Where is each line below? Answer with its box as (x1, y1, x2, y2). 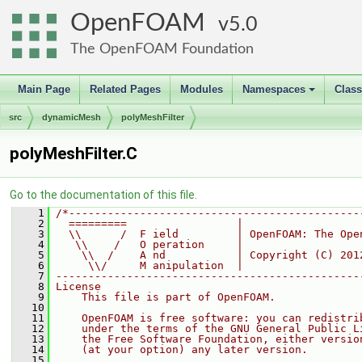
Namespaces (242, 83, 305, 95)
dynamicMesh (42, 112, 101, 122)
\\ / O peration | (56, 238, 243, 250)
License (56, 280, 101, 293)
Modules (180, 83, 223, 95)
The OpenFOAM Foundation (70, 41, 254, 57)
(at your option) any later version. (56, 343, 308, 356)
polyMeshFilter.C (10, 144, 137, 163)
